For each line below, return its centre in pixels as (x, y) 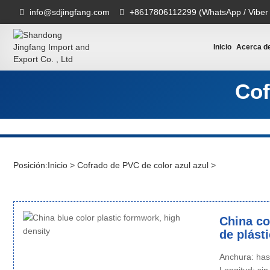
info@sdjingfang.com (70, 12)
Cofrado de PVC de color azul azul (143, 165)
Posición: (30, 165)
